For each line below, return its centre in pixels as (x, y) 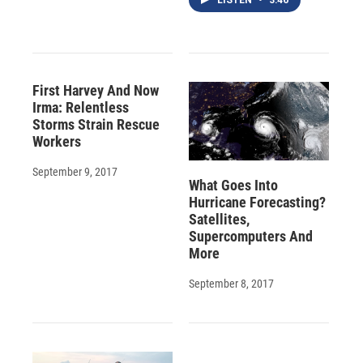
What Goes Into (233, 185)
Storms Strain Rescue (96, 125)
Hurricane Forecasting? (257, 202)
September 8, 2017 (231, 283)
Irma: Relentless (81, 108)
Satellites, (219, 219)
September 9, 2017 (75, 172)
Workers (57, 142)
